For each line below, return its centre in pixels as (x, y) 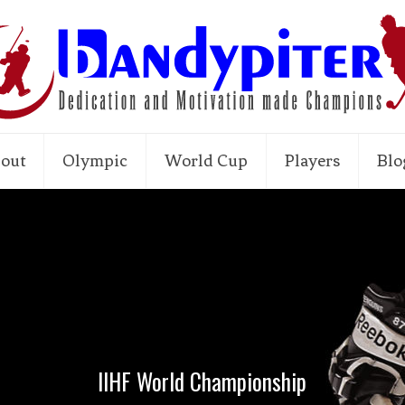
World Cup (207, 160)
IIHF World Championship (202, 381)
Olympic (95, 160)
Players (313, 160)
